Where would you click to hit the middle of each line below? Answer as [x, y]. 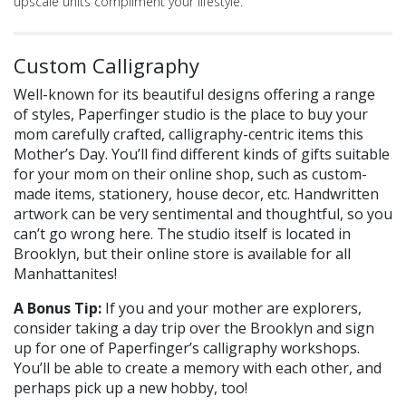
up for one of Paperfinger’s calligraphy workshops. [187, 348]
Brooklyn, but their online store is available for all [182, 253]
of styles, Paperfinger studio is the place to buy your [191, 114]
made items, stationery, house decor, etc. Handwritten [196, 193]
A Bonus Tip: [59, 308]
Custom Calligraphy [106, 65]
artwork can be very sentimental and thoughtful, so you [203, 213]
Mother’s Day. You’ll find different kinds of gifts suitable [202, 154]
